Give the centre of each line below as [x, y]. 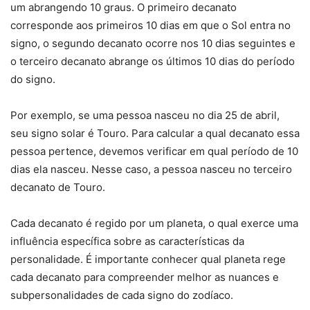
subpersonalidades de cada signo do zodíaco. [122, 295]
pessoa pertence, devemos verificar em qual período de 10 [154, 152]
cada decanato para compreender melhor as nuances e [145, 277]
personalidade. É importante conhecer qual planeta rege [148, 259]
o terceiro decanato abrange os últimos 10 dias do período [153, 62]
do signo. [33, 80]
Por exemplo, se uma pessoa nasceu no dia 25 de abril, [145, 116]
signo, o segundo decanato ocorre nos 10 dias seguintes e [153, 44]
